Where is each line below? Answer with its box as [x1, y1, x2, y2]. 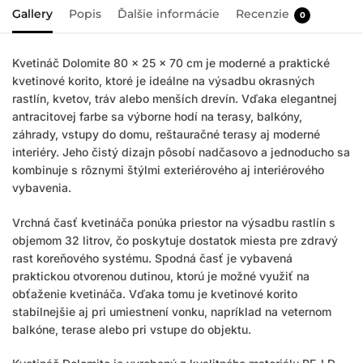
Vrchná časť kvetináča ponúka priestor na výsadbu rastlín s [12, 215, 335, 229]
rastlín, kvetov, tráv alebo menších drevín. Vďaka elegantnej [12, 92, 337, 105]
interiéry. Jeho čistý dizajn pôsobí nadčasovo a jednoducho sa [12, 145, 350, 159]
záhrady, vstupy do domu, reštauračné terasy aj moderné [12, 127, 320, 141]
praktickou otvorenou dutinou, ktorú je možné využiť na [12, 268, 310, 283]
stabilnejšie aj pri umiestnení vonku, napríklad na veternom [12, 304, 331, 318]
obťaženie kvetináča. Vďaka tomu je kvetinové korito [12, 286, 297, 301]
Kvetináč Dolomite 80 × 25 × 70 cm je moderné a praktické [12, 56, 330, 70]
